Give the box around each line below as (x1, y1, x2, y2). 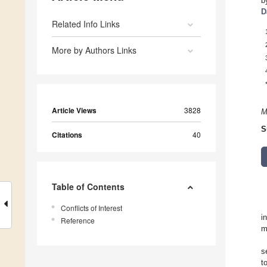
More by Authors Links (52, 44, 136, 57)
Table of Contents (52, 181, 125, 193)
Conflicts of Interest (61, 203, 122, 213)
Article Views (52, 105, 97, 116)
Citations (52, 129, 82, 141)
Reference (61, 215, 95, 226)
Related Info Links (52, 18, 120, 30)
